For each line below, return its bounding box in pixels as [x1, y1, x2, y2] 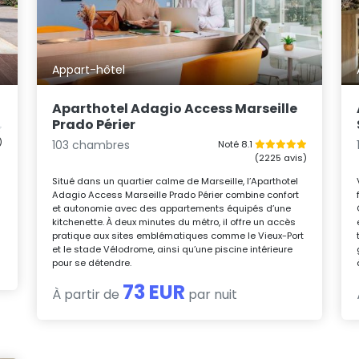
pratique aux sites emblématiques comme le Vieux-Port [52, 228, 305, 242]
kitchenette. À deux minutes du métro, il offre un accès [52, 215, 296, 228]
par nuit [185, 284, 238, 304]
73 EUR [123, 278, 186, 305]
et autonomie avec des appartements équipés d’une [52, 201, 292, 215]
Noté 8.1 [217, 137, 255, 151]
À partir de [52, 284, 123, 304]
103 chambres [52, 136, 131, 153]
